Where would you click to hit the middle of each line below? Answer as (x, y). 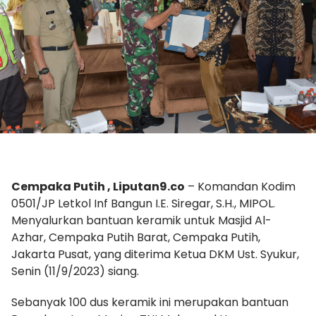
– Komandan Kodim (240, 186)
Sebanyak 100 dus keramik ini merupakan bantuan (150, 302)
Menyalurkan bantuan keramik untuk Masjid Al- (141, 220)
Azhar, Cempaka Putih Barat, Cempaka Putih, (136, 237)
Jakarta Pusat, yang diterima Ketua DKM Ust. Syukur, (155, 254)
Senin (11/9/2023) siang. (75, 271)
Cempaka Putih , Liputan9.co (98, 186)
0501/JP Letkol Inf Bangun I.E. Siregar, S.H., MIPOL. (143, 203)
